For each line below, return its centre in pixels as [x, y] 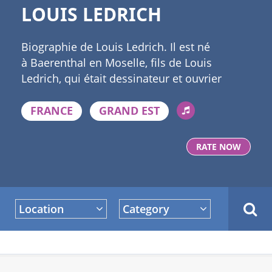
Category [146, 209]
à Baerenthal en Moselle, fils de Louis [117, 63]
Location [41, 209]
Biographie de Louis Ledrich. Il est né [116, 47]
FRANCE [52, 111]
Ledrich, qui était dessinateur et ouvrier [121, 78]
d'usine [39, 94]
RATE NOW [219, 147]
